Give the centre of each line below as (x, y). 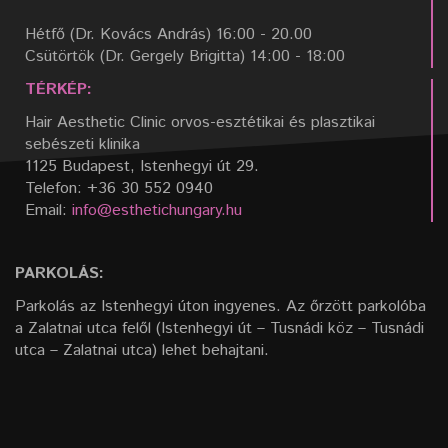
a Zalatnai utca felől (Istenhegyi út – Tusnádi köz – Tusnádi (219, 328)
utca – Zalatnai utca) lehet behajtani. (142, 350)
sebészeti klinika (82, 144)
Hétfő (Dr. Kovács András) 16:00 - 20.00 (168, 34)
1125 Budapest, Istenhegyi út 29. (142, 166)
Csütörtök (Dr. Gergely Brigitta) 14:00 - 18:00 (185, 56)
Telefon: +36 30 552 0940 (119, 188)
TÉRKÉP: (58, 89)
